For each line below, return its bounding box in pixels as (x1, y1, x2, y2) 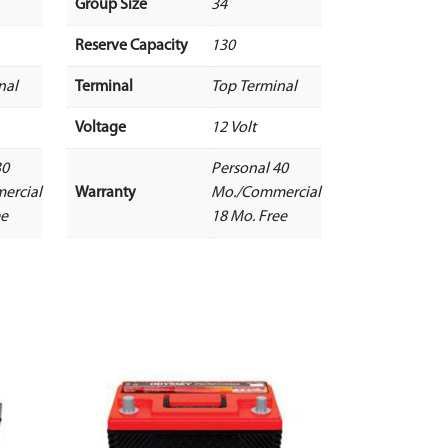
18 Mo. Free (210, 208, 287, 225)
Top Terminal (210, 78, 297, 95)
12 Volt (210, 119, 256, 136)
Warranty (74, 184, 136, 201)
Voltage (74, 119, 126, 136)
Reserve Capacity (74, 37, 188, 54)
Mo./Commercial (210, 184, 321, 201)
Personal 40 (210, 160, 288, 177)
